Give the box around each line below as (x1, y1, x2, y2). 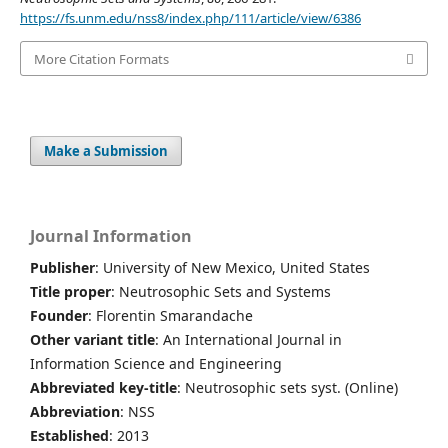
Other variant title (30, 329, 155, 349)
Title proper (30, 281, 111, 301)
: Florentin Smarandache (88, 305, 253, 325)
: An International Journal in (155, 329, 342, 349)
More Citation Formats (33, 49, 169, 68)
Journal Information (30, 224, 192, 247)
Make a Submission (44, 141, 169, 160)
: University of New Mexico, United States (95, 257, 370, 277)
